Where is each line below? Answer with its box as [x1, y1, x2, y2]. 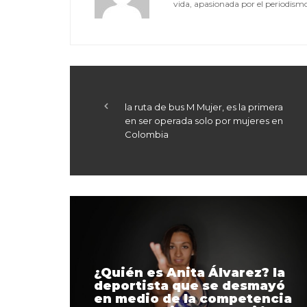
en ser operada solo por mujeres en [125, 114, 283, 126]
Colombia [125, 128, 169, 140]
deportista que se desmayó [94, 278, 285, 293]
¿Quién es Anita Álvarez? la [94, 265, 285, 280]
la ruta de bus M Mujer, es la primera [125, 101, 283, 112]
